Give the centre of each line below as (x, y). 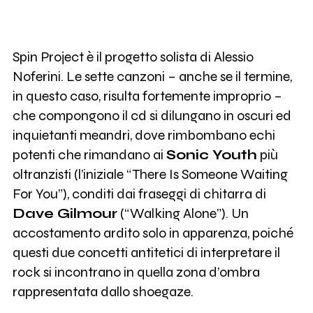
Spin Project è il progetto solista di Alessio (133, 57)
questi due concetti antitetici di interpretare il (146, 253)
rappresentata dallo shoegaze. (103, 292)
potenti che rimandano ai (89, 155)
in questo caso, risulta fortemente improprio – (147, 96)
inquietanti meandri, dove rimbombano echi (144, 136)
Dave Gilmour (65, 214)
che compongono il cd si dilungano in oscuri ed (152, 116)
